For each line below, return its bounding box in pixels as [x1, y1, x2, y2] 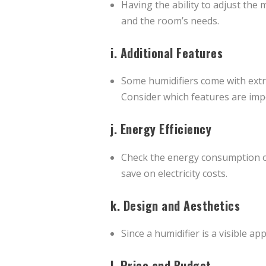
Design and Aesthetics [123, 196, 240, 214]
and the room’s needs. [121, 14, 220, 27]
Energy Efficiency [120, 120, 211, 138]
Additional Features [120, 44, 223, 62]
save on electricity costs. [121, 166, 228, 180]
